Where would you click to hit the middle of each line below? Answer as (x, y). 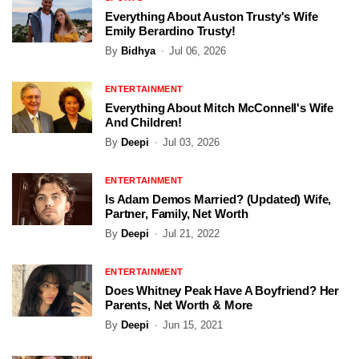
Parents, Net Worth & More (179, 305)
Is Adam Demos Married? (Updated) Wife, (218, 200)
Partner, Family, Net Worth (177, 214)
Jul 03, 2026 (191, 143)
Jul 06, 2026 (198, 51)
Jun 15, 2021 (193, 325)
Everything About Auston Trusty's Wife (212, 17)
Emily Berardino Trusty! (170, 31)
